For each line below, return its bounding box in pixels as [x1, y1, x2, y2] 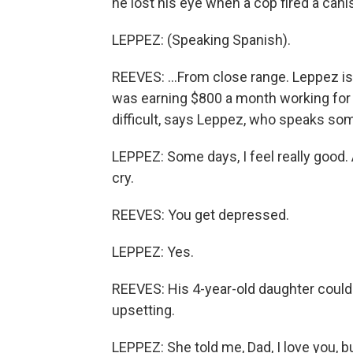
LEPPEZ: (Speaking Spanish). [112, 32, 291, 48]
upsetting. [112, 302, 175, 318]
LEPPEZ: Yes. [112, 243, 194, 260]
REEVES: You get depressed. [112, 206, 289, 223]
